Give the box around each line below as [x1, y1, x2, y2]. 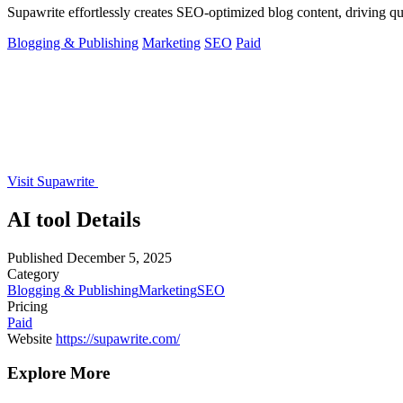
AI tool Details [7, 207, 140, 231]
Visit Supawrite [7, 173, 98, 189]
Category [7, 265, 59, 282]
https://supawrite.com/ [56, 330, 180, 346]
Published [7, 249, 63, 265]
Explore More [7, 363, 110, 383]
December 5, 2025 [67, 249, 172, 265]
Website [7, 330, 52, 346]
